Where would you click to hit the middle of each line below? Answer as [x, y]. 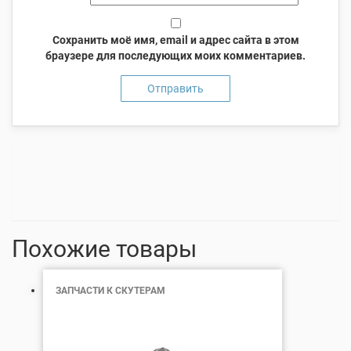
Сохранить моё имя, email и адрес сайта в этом [175, 40]
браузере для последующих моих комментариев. [175, 56]
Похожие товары [104, 249]
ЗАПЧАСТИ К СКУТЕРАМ [110, 291]
